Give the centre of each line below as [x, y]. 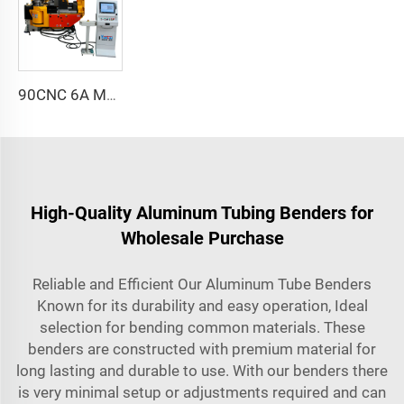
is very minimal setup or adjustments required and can [202, 392]
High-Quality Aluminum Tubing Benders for [202, 212]
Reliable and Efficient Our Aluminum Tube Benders [202, 284]
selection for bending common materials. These [202, 327]
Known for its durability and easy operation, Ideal [202, 305]
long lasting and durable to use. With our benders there [202, 370]
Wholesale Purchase [202, 238]
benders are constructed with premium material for [202, 349]
